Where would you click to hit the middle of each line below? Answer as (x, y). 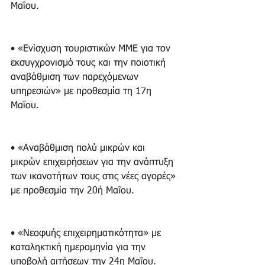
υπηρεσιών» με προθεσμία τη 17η (83, 92)
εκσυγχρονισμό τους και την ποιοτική (90, 64)
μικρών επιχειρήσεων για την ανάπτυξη (93, 163)
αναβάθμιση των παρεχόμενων (76, 78)
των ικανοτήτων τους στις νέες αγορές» (95, 177)
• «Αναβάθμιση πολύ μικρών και (79, 149)
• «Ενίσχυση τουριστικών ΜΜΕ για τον (92, 49)
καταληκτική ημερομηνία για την (80, 248)
